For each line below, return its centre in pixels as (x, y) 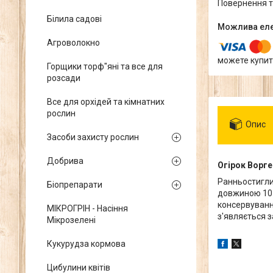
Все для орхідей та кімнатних (106, 102)
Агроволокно (73, 43)
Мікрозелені (71, 220)
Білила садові (74, 19)
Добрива (65, 161)
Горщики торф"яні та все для (105, 66)
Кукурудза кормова (86, 244)
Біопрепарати (75, 185)
